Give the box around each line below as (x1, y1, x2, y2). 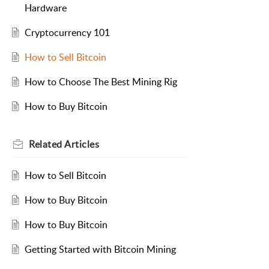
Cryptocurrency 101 (24, 26, 110, 40)
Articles (64, 138, 99, 151)
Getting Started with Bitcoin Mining (24, 243, 176, 256)
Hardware (24, 1, 67, 15)
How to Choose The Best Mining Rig (24, 75, 177, 89)
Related (29, 138, 64, 151)
